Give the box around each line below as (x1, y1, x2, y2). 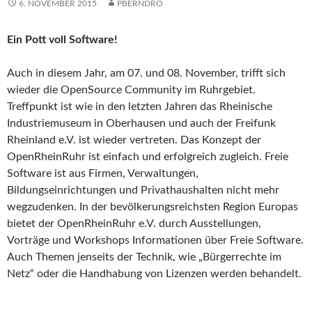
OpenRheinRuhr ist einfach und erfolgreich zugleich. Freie (7, 150, 288, 162)
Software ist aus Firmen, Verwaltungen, (7, 167, 198, 179)
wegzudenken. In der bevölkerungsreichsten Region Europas (7, 201, 298, 212)
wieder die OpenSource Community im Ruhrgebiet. (7, 84, 256, 95)
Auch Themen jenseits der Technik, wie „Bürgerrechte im (7, 251, 281, 263)
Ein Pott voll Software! (7, 33, 118, 45)
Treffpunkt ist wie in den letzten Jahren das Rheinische (7, 100, 272, 112)
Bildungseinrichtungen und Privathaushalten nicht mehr (7, 184, 279, 196)
